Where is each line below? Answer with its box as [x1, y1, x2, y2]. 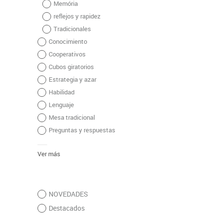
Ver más [37, 149, 60, 159]
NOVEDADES [48, 189, 88, 199]
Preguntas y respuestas [48, 126, 115, 135]
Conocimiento [48, 37, 87, 46]
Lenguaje [48, 100, 74, 109]
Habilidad [48, 88, 74, 97]
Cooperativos [48, 50, 86, 59]
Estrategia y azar [48, 75, 96, 84]
